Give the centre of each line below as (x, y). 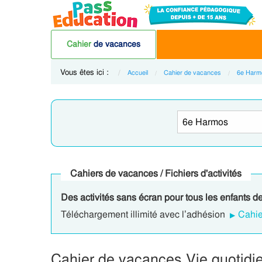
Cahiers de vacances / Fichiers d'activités (156, 173)
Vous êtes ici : (86, 72)
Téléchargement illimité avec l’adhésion (144, 214)
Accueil (138, 73)
